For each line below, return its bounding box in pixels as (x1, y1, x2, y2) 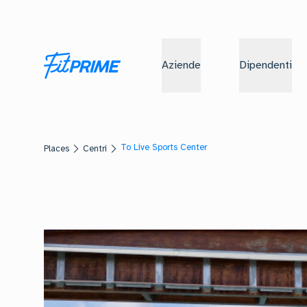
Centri (83, 143, 107, 154)
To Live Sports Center (121, 142, 207, 153)
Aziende (162, 58, 201, 72)
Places (44, 143, 69, 154)
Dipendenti (239, 58, 292, 72)
